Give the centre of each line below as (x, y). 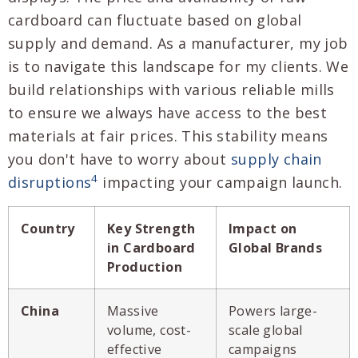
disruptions (50, 183)
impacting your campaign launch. (220, 183)
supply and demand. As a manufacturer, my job (178, 44)
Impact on (263, 228)
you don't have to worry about (119, 159)
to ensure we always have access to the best (168, 113)
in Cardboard (151, 247)
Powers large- (273, 310)
